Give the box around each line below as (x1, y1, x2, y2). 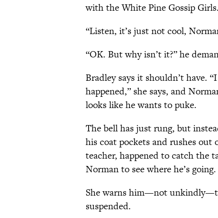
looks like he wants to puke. (86, 98, 197, 112)
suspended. (86, 200, 131, 213)
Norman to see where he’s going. (86, 163, 216, 176)
